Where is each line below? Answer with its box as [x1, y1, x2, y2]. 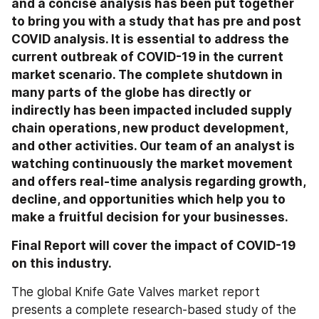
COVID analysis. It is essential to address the [11, 32, 289, 46]
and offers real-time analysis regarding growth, [11, 174, 305, 189]
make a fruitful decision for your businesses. [11, 210, 288, 224]
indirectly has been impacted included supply [11, 103, 292, 117]
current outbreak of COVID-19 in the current [11, 50, 283, 64]
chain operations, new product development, [11, 121, 288, 135]
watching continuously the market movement [11, 157, 293, 171]
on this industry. [11, 256, 112, 271]
